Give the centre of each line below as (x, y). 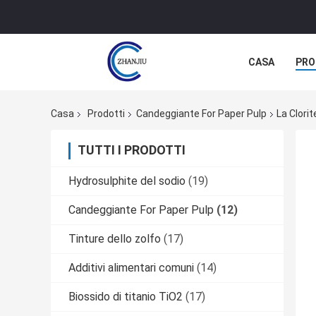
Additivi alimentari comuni (131, 268)
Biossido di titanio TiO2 (126, 297)
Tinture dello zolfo (115, 239)
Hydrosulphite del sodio (127, 181)
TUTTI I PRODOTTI (132, 150)
